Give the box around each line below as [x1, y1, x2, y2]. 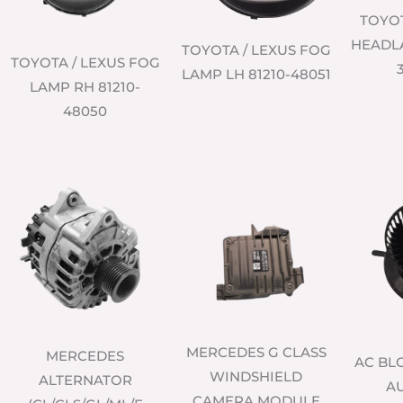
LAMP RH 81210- [30, 78, 141, 96]
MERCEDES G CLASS [185, 344, 327, 362]
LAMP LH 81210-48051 [181, 66, 331, 84]
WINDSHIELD [210, 368, 303, 386]
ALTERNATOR [38, 372, 132, 390]
